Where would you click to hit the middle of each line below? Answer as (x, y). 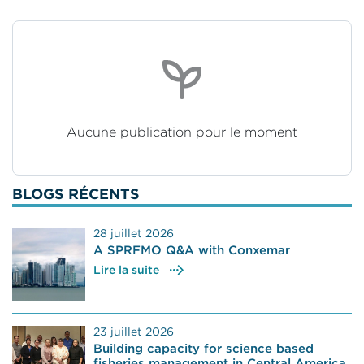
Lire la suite (126, 269)
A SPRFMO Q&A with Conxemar (192, 249)
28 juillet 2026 (134, 233)
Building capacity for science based (204, 348)
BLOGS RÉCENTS (76, 193)
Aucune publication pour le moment (182, 132)
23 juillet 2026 (134, 331)
